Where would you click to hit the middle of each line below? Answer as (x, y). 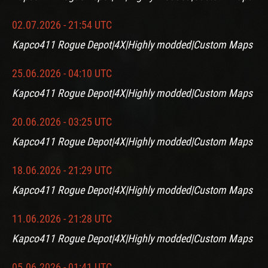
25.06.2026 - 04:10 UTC (62, 73)
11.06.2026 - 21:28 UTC (62, 218)
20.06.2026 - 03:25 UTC (62, 121)
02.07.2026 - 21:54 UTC (62, 25)
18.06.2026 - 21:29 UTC (62, 170)
